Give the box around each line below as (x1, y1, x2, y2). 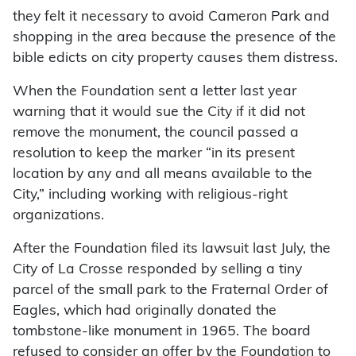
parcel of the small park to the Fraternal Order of (13, 284, 328, 298)
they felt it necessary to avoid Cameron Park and (13, 10, 330, 25)
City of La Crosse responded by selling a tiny (13, 263, 302, 277)
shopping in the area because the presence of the (13, 31, 336, 45)
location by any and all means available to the (13, 168, 312, 182)
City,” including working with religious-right (13, 188, 288, 203)
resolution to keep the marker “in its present (13, 147, 295, 161)
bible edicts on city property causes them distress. (13, 52, 338, 66)
